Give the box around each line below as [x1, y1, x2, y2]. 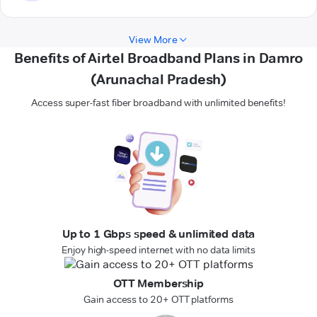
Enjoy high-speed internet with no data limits [62, 243, 255, 257]
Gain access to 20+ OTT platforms [83, 293, 234, 306]
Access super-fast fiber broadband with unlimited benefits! [31, 96, 286, 110]
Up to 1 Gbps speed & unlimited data [62, 227, 255, 241]
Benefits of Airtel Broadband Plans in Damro [13, 50, 304, 67]
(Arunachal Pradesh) [91, 71, 226, 88]
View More [129, 33, 178, 47]
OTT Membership [113, 277, 204, 291]
